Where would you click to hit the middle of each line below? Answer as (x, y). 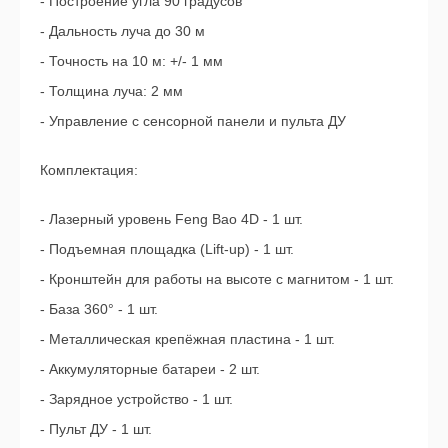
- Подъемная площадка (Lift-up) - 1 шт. (167, 248)
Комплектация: (89, 169)
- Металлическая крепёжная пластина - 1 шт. (187, 338)
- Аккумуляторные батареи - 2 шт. (150, 368)
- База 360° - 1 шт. (99, 308)
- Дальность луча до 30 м (122, 30)
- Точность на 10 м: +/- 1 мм (131, 60)
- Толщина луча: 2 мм (111, 90)
